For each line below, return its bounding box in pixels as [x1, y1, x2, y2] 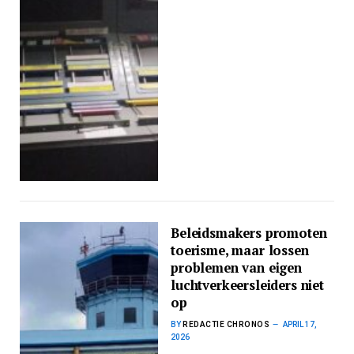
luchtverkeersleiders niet [171, 277, 324, 295]
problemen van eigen [171, 259, 302, 277]
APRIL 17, [283, 320, 318, 330]
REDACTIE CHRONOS [183, 320, 270, 330]
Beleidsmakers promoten [171, 224, 327, 243]
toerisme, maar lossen [171, 242, 309, 260]
